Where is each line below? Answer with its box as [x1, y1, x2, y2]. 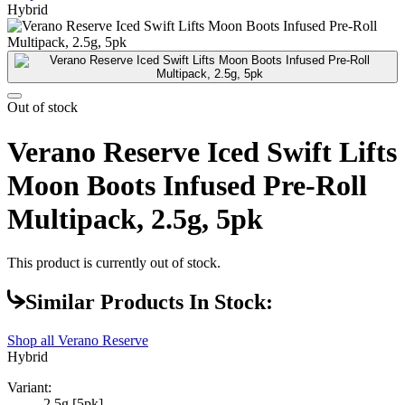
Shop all [7, 333, 58, 349]
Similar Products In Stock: [25, 290, 273, 315]
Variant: [7, 380, 52, 396]
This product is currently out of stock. [7, 255, 221, 271]
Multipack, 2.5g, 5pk [7, 202, 263, 235]
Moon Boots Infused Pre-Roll [7, 168, 367, 202]
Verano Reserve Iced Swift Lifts [7, 135, 397, 168]
